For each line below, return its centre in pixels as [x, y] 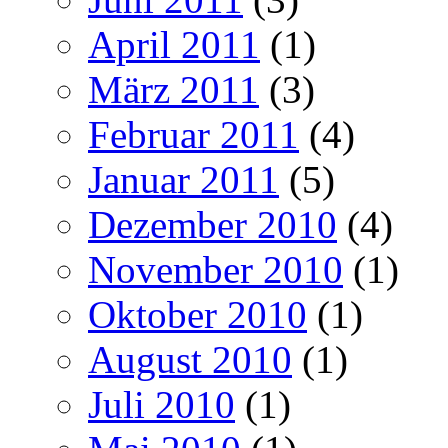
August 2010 [190, 359]
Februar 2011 [193, 134]
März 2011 [173, 89]
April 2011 [174, 44]
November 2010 [215, 269]
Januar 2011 [183, 179]
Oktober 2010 [197, 314]
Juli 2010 [161, 404]
